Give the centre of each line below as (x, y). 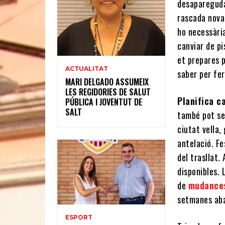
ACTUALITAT (87, 68)
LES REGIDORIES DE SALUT (108, 92)
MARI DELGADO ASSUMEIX (107, 82)
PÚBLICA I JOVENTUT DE (104, 102)
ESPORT (79, 217)
